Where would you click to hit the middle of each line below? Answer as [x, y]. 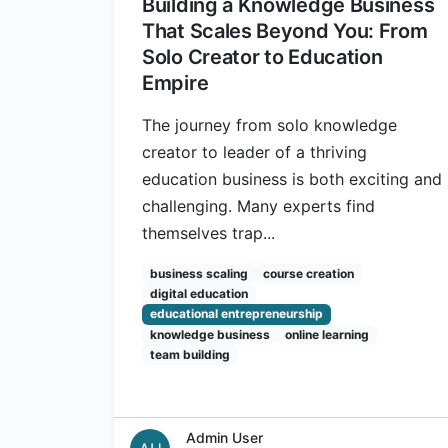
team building [189, 355]
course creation [309, 273]
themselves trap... [208, 233]
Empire [175, 83]
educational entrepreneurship [236, 314]
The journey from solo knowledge [269, 125]
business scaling [198, 273]
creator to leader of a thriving [254, 152]
